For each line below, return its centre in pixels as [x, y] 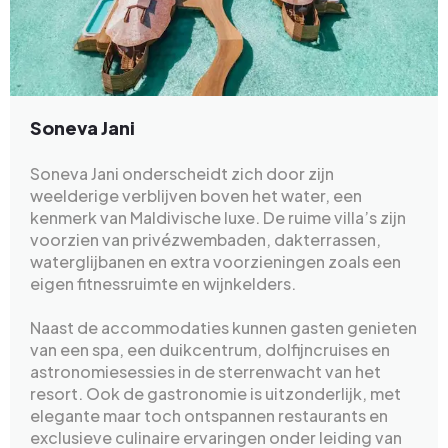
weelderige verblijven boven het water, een [196, 196]
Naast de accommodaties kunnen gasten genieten [223, 328]
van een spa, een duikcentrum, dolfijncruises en [210, 350]
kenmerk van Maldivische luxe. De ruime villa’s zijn [218, 218]
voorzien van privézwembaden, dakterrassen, [205, 240]
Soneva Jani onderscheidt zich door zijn [182, 174]
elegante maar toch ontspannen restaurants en [209, 416]
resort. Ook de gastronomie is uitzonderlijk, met [215, 394]
